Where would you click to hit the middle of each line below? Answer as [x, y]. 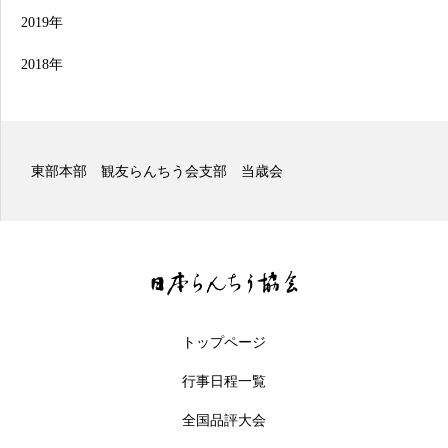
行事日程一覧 [224, 381]
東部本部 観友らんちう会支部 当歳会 [157, 171]
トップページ [224, 342]
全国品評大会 [224, 420]
